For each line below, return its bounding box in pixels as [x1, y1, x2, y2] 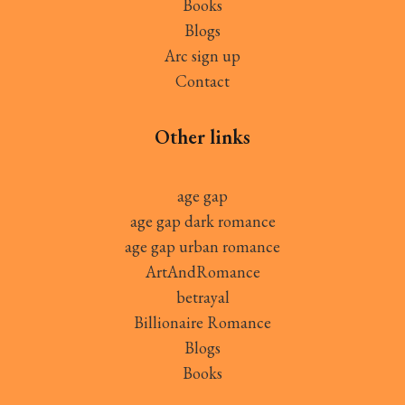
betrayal [175, 286, 230, 307]
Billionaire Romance [134, 311, 271, 333]
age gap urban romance [125, 235, 280, 257]
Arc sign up [165, 44, 240, 66]
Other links [155, 123, 250, 150]
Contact [175, 70, 230, 91]
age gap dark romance [129, 210, 276, 231]
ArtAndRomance [145, 260, 260, 282]
